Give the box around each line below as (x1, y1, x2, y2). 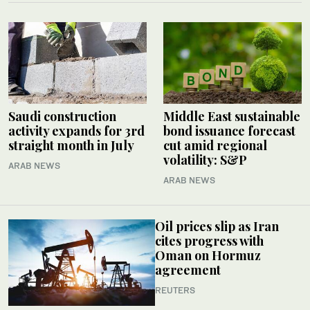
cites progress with (155, 232, 264, 249)
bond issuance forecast (163, 122, 295, 139)
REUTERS (155, 284, 195, 295)
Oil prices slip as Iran (155, 217, 279, 235)
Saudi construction (8, 107, 116, 125)
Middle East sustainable (163, 107, 300, 125)
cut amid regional (163, 136, 267, 154)
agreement (155, 261, 221, 278)
